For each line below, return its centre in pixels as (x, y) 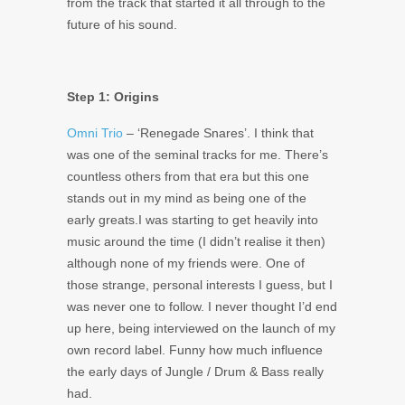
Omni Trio (95, 132)
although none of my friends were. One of (186, 263)
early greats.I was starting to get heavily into (193, 219)
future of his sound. (122, 24)
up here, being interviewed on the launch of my (201, 328)
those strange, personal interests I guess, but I (200, 284)
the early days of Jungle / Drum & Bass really (195, 371)
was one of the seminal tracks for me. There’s (198, 154)
